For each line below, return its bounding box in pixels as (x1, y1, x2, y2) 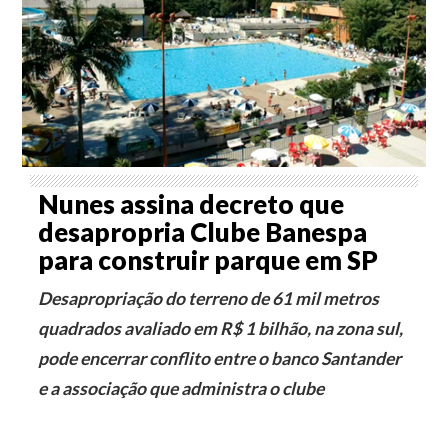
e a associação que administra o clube (38, 377, 325, 399)
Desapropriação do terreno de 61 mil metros (38, 287, 380, 309)
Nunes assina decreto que (38, 187, 345, 220)
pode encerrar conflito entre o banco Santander (38, 347, 402, 369)
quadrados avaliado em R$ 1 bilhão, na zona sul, (38, 317, 404, 339)
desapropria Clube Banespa (38, 215, 368, 248)
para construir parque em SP (38, 243, 379, 276)
